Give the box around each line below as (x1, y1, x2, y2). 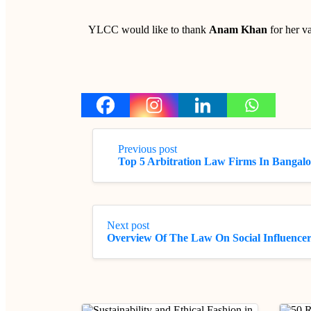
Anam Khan (209, 24, 267, 35)
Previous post (118, 143, 177, 155)
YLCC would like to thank (88, 24, 209, 35)
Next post (107, 219, 149, 231)
